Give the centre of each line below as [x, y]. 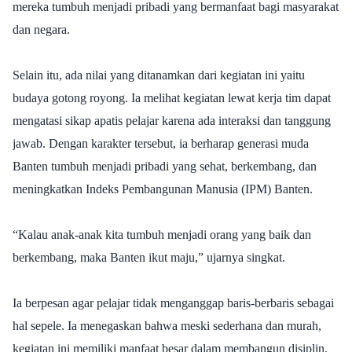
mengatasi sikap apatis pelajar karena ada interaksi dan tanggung [172, 120]
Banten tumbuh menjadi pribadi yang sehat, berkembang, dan [165, 166]
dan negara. [41, 29]
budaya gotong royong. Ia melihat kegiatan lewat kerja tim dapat [172, 97]
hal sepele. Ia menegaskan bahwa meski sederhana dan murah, [167, 325]
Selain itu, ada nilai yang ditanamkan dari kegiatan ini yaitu [159, 75]
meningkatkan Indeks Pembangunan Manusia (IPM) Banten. [163, 189]
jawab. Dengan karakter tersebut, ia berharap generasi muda [161, 143]
